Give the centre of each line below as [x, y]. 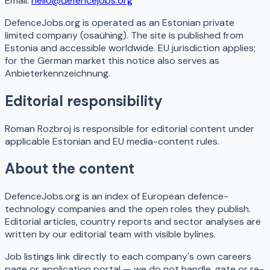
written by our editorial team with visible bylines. [110, 234]
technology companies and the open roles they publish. [128, 209]
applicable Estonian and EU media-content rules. [112, 141]
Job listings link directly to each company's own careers [128, 257]
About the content [70, 169]
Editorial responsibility [84, 101]
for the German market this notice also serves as [112, 60]
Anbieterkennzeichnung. [58, 73]
